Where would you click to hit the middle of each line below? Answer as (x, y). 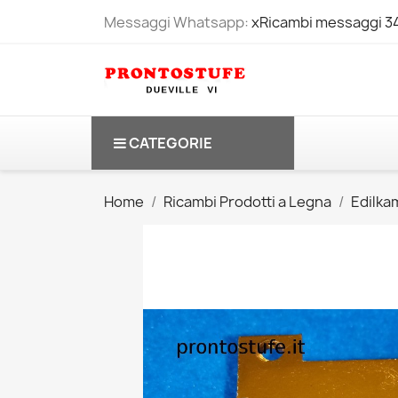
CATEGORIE (171, 143)
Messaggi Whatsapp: (178, 22)
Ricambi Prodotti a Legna (247, 202)
